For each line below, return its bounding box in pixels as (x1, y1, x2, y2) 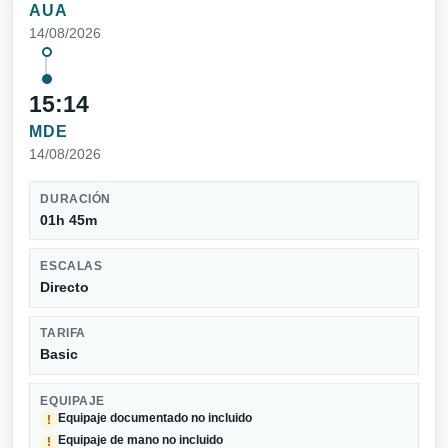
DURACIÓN (40, 192, 111, 205)
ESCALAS (40, 260, 103, 273)
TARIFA (40, 327, 86, 340)
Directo (40, 278, 90, 295)
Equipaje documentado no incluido (58, 412, 253, 425)
